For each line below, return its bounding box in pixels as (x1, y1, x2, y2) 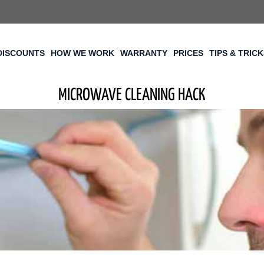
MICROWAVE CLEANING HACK (58, 87, 206, 104)
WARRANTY (120, 48, 167, 58)
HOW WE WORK (51, 48, 114, 58)
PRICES (173, 48, 203, 58)
